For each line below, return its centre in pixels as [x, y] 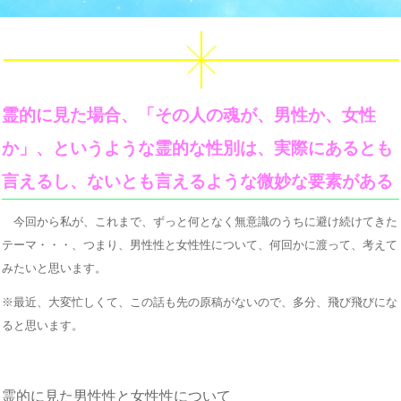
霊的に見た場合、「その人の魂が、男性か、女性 [189, 115]
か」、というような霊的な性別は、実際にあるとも [197, 148]
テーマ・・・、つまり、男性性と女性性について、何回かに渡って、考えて [200, 244]
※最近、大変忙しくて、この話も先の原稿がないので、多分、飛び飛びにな [200, 302]
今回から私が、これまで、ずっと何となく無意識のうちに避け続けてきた [200, 221]
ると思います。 [43, 325]
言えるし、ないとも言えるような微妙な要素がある [197, 181]
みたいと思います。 [54, 268]
